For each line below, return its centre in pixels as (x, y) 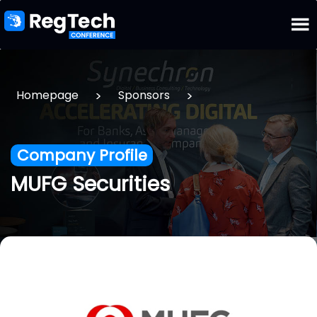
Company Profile (82, 155)
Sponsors (144, 95)
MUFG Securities (90, 184)
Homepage (47, 95)
